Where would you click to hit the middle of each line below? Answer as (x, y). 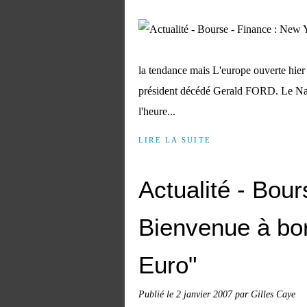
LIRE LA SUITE (175, 140)
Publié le (157, 294)
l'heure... (157, 111)
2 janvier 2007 (206, 294)
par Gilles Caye (265, 294)
